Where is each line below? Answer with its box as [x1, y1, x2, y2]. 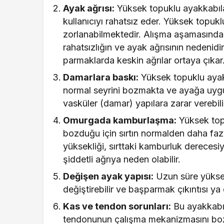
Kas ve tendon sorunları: [63, 201, 171, 212]
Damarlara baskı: [63, 72, 139, 83]
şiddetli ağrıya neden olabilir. [63, 154, 181, 165]
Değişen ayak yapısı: [63, 171, 154, 182]
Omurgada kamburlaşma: [63, 115, 177, 126]
